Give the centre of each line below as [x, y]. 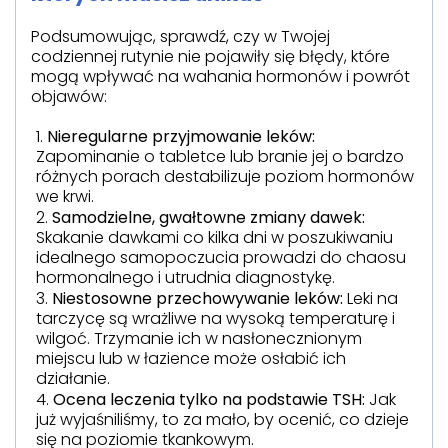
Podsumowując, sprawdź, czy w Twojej [180, 36]
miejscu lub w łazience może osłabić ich [191, 358]
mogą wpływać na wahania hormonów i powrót [220, 76]
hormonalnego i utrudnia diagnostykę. [185, 277]
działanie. [73, 378]
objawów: [69, 96]
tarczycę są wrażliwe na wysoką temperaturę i [215, 318]
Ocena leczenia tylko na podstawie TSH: [209, 400]
